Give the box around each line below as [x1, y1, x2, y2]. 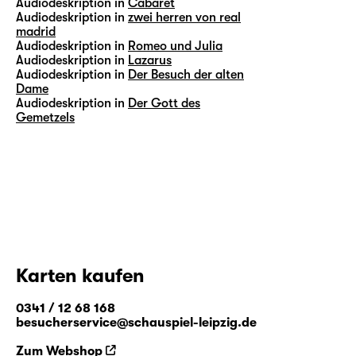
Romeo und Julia [128, 38, 222, 53]
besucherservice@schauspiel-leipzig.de [16, 315, 257, 330]
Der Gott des [128, 95, 200, 110]
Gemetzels [16, 110, 75, 125]
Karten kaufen [16, 264, 145, 287]
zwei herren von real [128, 10, 241, 25]
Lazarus [128, 52, 172, 68]
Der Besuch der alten [128, 67, 244, 82]
